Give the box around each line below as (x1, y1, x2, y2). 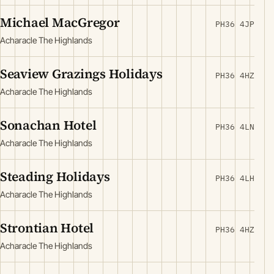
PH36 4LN (215, 122, 254, 132)
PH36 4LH (215, 173, 254, 183)
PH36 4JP (215, 19, 254, 29)
